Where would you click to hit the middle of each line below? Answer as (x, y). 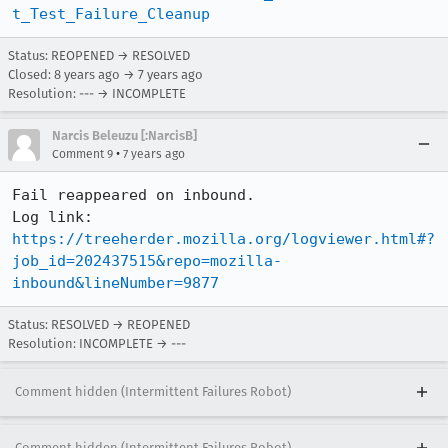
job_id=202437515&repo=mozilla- (147, 261)
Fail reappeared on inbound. (133, 195)
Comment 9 (82, 154)
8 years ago (87, 74)
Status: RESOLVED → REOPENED (99, 324)
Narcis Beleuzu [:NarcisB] (124, 135)
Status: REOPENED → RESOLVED (99, 55)
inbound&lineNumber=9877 (115, 283)
